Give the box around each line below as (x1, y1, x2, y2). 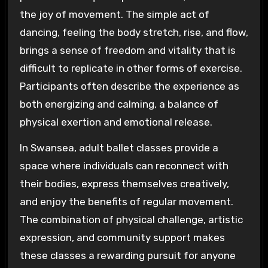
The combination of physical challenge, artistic (19, 213, 243, 226)
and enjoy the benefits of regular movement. (19, 195, 233, 208)
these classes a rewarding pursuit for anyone (19, 249, 236, 261)
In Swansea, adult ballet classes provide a (19, 141, 218, 154)
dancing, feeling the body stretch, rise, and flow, (19, 26, 248, 39)
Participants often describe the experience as (19, 80, 239, 93)
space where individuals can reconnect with (19, 159, 229, 172)
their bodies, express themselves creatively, (19, 177, 229, 190)
